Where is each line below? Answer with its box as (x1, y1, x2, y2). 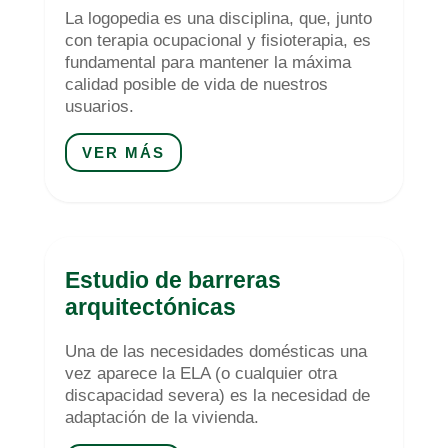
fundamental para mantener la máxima (64, 52, 351, 72)
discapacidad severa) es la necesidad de (64, 385, 370, 405)
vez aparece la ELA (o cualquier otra (64, 363, 337, 383)
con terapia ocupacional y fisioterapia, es (64, 30, 371, 50)
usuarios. (64, 96, 134, 116)
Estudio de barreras (64, 266, 281, 293)
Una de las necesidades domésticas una (64, 341, 367, 361)
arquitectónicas (64, 293, 236, 320)
